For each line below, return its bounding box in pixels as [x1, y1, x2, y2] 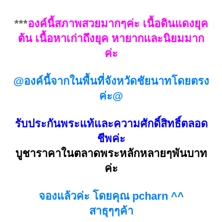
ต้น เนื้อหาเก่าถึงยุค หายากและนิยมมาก [18, 32, 204, 45]
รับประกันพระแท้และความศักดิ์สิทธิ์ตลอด [14, 117, 208, 130]
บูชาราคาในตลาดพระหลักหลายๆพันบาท [15, 147, 207, 160]
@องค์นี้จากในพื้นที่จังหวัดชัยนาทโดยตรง [13, 75, 209, 88]
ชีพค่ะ [97, 132, 125, 145]
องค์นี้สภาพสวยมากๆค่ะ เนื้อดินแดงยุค [27, 17, 208, 30]
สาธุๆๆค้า [89, 205, 133, 218]
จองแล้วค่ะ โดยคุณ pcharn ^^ [38, 190, 184, 203]
